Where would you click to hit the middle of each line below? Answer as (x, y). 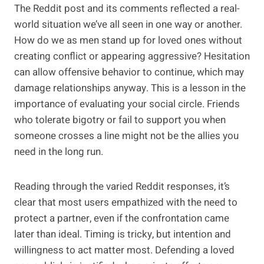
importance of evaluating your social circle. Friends (127, 104)
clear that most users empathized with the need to (126, 203)
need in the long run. (59, 152)
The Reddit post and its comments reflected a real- (127, 9)
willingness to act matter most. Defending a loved (124, 250)
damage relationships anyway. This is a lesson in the (130, 88)
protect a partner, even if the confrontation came (122, 219)
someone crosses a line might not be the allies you (126, 136)
